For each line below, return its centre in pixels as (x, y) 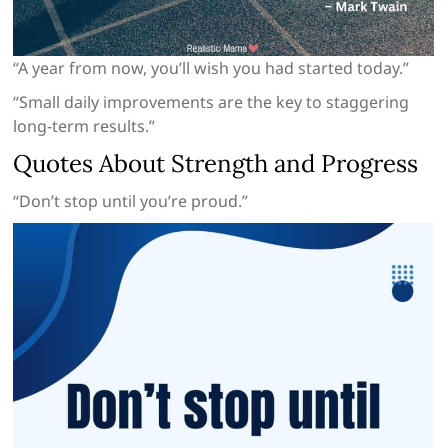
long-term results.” (84, 126)
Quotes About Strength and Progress (216, 164)
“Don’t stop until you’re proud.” (131, 201)
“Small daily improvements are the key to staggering (211, 102)
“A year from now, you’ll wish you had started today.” (211, 68)
